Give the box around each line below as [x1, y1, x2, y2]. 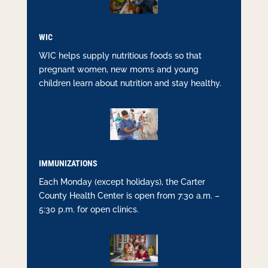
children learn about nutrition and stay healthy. [38, 78, 221, 88]
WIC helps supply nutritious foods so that [38, 50, 202, 60]
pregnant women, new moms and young [38, 64, 199, 74]
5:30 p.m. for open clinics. [38, 205, 139, 215]
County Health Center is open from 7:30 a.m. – [38, 191, 220, 201]
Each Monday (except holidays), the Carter [38, 177, 205, 187]
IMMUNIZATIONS [38, 159, 98, 169]
